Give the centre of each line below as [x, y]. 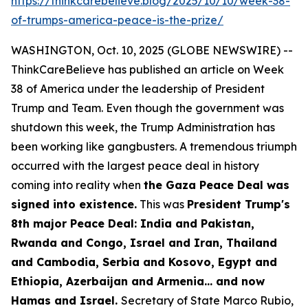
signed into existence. [74, 204]
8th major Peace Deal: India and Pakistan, [133, 223]
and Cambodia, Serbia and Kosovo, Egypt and [144, 262]
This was [162, 204]
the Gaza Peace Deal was [217, 185]
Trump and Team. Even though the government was [147, 108]
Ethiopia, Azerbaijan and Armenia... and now [138, 281]
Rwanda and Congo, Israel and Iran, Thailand [144, 243]
